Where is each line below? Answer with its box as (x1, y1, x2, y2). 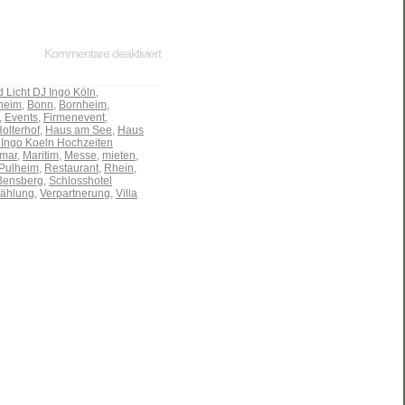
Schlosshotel (49, 174, 112, 188)
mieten (102, 149, 136, 163)
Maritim (23, 149, 59, 163)
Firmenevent (43, 111, 105, 125)
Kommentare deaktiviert (44, 46, 161, 61)
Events (5, 111, 38, 125)
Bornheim (59, 99, 107, 112)
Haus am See (45, 124, 112, 137)
